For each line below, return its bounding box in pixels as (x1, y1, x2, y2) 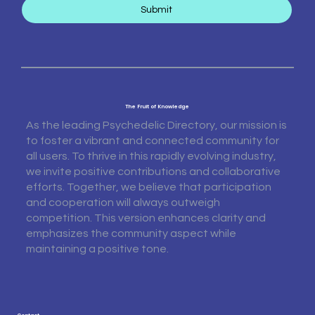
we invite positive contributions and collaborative (25, 166, 281, 178)
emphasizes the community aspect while (25, 228, 236, 240)
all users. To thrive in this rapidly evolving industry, (25, 150, 276, 162)
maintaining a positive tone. (25, 243, 169, 255)
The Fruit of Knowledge (125, 103, 190, 111)
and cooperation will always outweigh (25, 197, 220, 209)
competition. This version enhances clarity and (25, 212, 266, 224)
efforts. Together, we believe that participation (25, 181, 271, 193)
